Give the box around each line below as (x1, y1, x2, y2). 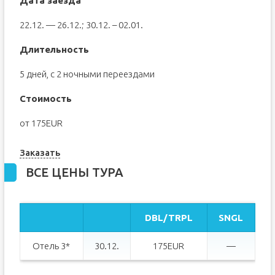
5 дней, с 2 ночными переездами (19, 69, 155, 80)
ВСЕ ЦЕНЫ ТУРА (25, 165, 123, 179)
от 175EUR (19, 118, 63, 129)
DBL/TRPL (144, 212, 193, 223)
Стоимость (19, 93, 72, 104)
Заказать (19, 147, 60, 158)
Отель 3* (33, 240, 71, 251)
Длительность (19, 44, 89, 55)
